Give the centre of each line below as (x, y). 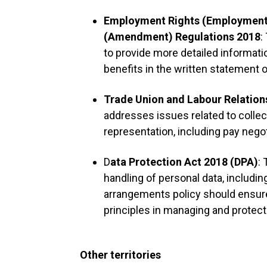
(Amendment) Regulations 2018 (182, 37)
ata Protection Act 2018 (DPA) (184, 162)
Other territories (121, 255)
